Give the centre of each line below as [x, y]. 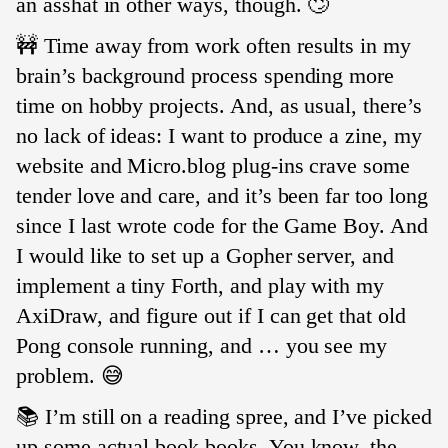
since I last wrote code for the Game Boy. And [222, 225]
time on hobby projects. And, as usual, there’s [219, 105]
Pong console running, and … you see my [202, 345]
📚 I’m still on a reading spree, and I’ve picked [224, 416]
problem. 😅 [70, 375]
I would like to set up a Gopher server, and [205, 255]
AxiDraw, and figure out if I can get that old [211, 315]
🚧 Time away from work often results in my [214, 45]
